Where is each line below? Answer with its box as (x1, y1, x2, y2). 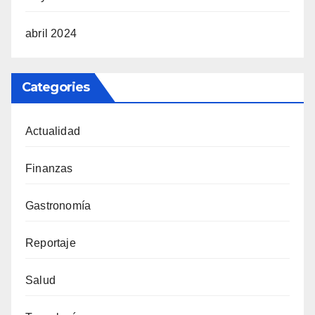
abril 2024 (25, 27, 77, 39)
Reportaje (25, 236, 76, 249)
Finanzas (25, 162, 73, 174)
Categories (22, 79, 89, 95)
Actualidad (25, 124, 80, 137)
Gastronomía (25, 199, 91, 212)
